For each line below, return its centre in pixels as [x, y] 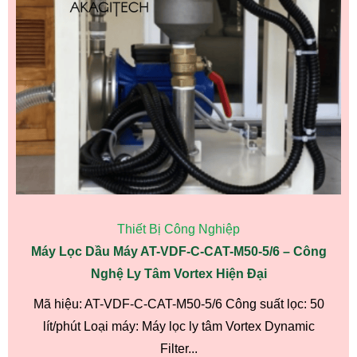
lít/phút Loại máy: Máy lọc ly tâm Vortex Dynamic [178, 327]
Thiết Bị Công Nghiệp [178, 229]
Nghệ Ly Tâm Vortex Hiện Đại [178, 274]
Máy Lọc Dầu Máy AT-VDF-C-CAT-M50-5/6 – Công [178, 252]
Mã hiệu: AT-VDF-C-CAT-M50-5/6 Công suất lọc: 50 [178, 304]
